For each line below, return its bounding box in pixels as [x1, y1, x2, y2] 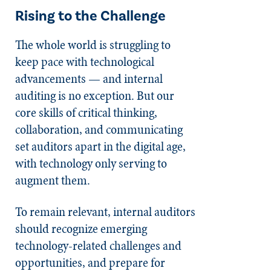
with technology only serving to [15, 154, 167, 172]
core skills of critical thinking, [15, 103, 157, 122]
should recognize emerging [15, 219, 147, 238]
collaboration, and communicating [15, 120, 183, 139]
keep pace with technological [15, 52, 154, 71]
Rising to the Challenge [15, 6, 166, 25]
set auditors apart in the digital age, [15, 137, 186, 155]
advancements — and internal [15, 69, 163, 88]
